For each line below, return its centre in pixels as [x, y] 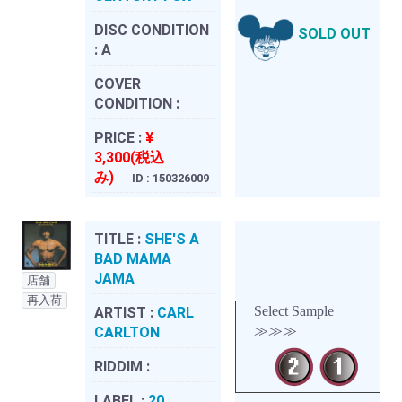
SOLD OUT [334, 34]
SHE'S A [172, 239]
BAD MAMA [133, 258]
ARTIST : [126, 312]
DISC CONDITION [152, 30]
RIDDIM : [122, 366]
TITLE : [119, 239]
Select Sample [294, 310]
